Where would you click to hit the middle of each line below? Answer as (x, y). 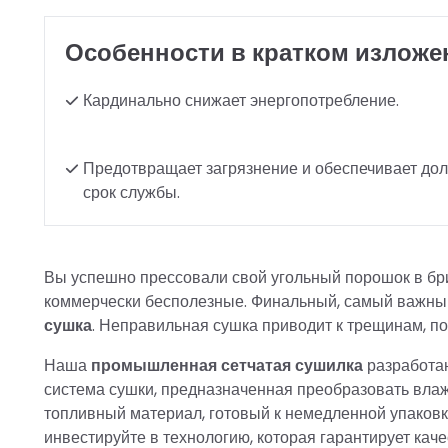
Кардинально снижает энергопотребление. (241, 100)
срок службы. (131, 192)
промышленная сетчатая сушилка (227, 365)
